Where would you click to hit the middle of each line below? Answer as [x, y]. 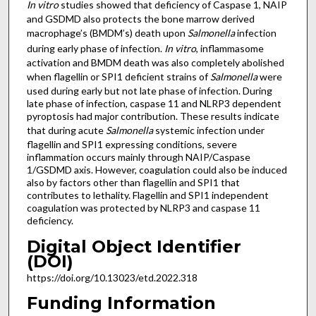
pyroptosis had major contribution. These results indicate [153, 116]
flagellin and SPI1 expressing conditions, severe [132, 145]
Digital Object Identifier [134, 246]
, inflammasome [230, 49]
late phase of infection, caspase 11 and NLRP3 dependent [154, 104]
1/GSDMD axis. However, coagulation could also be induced [157, 170]
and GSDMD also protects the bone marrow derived [140, 19]
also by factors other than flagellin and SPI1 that [133, 183]
